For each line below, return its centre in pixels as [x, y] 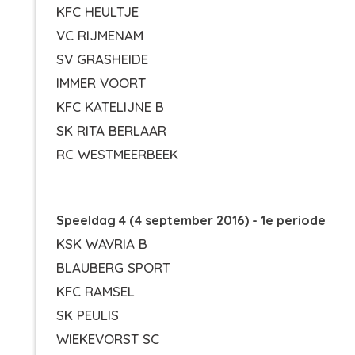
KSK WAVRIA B [102, 244]
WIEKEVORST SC [108, 339]
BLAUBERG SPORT [113, 267]
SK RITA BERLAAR [111, 130]
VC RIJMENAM [100, 35]
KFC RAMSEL [95, 291]
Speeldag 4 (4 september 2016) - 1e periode [191, 220]
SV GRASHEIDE [102, 59]
